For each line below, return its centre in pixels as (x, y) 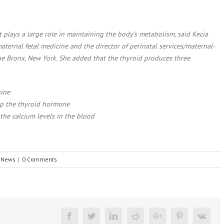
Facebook (88, 216)
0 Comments (39, 159)
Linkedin (131, 216)
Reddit (149, 216)
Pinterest (196, 216)
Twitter (106, 216)
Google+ (175, 216)
